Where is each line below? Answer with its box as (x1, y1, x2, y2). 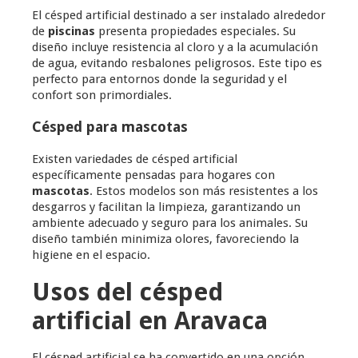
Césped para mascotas (32, 118, 188, 136)
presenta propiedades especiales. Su (95, 24, 296, 39)
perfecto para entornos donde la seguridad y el (32, 72, 287, 87)
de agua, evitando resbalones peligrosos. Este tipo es (32, 56, 322, 71)
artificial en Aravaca (32, 306, 268, 336)
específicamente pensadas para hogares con (32, 168, 275, 183)
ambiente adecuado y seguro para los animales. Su (32, 216, 308, 231)
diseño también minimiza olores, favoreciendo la (32, 232, 299, 247)
